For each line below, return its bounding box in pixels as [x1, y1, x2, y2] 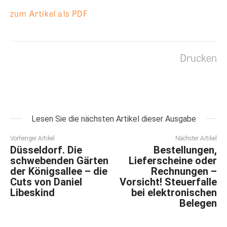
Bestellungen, [153, 144, 217, 157]
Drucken [180, 50, 217, 65]
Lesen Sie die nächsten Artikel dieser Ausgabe [31, 114, 196, 124]
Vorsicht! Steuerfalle [119, 176, 217, 188]
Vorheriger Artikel [10, 135, 55, 142]
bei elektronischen [131, 186, 217, 199]
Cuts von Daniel [10, 176, 82, 188]
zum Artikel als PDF [10, 8, 88, 20]
